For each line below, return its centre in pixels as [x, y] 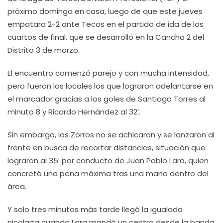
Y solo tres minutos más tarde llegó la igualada [95, 209]
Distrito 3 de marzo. [44, 50]
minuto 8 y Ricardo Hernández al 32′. [74, 112]
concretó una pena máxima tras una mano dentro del [108, 173]
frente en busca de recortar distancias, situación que [107, 148]
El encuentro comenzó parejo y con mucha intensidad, [108, 73]
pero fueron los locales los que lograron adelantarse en [110, 86]
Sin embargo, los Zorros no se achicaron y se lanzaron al [111, 135]
